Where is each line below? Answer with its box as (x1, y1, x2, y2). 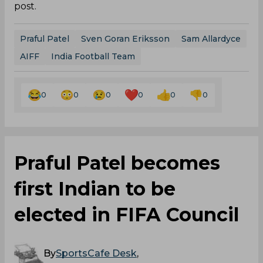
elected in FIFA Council (14, 203, 239, 226)
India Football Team (51, 50, 135, 62)
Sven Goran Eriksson (81, 33, 170, 44)
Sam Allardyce (181, 33, 241, 44)
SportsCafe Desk (56, 247, 137, 259)
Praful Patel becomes (14, 151, 220, 174)
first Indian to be (14, 177, 176, 200)
